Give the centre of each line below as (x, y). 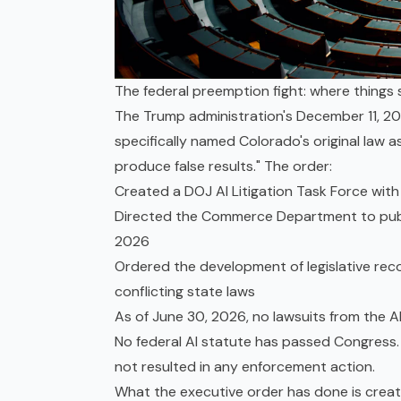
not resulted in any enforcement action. (245, 366)
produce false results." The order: (223, 166)
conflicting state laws (185, 291)
